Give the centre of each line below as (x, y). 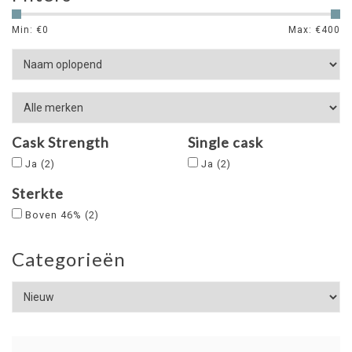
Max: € (305, 30)
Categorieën (69, 259)
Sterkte (38, 193)
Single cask (225, 142)
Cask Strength (60, 142)
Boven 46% (55, 215)
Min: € (27, 30)
